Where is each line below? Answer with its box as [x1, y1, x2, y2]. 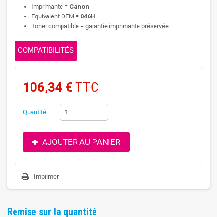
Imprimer [34, 173, 59, 181]
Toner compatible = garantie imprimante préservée [31, 22, 169, 30]
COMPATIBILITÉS [18, 46, 74, 55]
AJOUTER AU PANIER [40, 137, 120, 147]
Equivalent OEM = [31, 13, 80, 20]
